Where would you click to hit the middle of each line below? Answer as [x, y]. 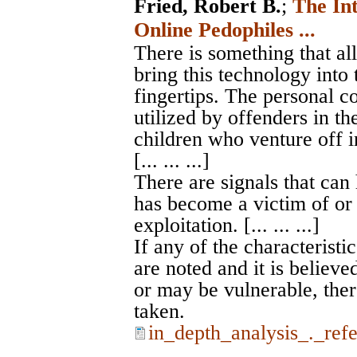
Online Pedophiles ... [225, 29]
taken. [159, 311]
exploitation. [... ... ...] [227, 225]
